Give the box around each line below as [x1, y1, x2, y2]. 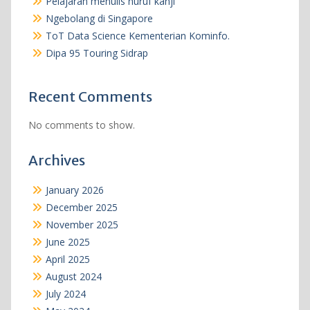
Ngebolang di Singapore [45, 11, 153, 25]
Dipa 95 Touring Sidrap [45, 46, 148, 60]
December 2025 [45, 200, 118, 214]
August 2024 [45, 269, 102, 283]
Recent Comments [28, 87, 152, 105]
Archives [28, 151, 85, 169]
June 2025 [45, 235, 90, 248]
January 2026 [45, 183, 104, 197]
